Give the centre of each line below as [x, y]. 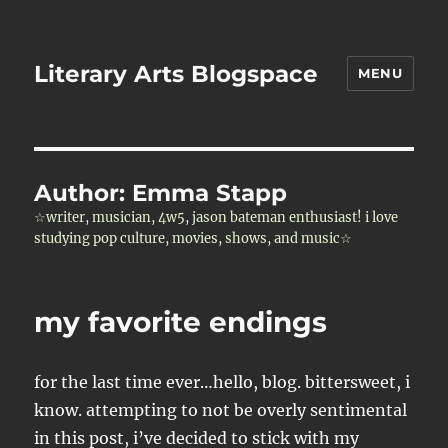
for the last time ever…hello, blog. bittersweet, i [222, 382]
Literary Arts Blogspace [176, 73]
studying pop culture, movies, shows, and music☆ [193, 238]
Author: [83, 193]
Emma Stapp [210, 193]
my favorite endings [181, 322]
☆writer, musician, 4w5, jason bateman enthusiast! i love [216, 217]
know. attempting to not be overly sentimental [221, 410]
